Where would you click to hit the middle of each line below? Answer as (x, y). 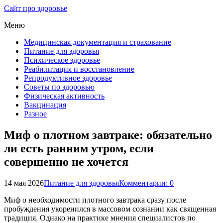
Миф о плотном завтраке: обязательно (108, 135)
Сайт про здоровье (36, 8)
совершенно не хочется (66, 162)
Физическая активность (64, 96)
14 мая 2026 (24, 183)
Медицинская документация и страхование (98, 42)
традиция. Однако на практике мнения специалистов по (100, 218)
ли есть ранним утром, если (79, 148)
